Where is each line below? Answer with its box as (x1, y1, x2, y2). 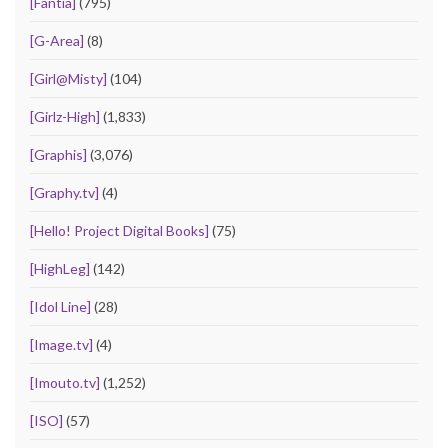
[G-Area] (30, 31, 84, 49)
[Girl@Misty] (30, 69, 107, 87)
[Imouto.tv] (30, 373, 100, 391)
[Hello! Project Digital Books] (30, 221, 209, 239)
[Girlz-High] (30, 107, 100, 125)
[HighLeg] (30, 259, 90, 277)
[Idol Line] (30, 297, 91, 315)
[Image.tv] (30, 335, 93, 353)
